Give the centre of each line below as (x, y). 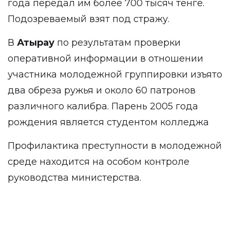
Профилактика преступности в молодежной (115, 146)
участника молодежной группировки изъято (115, 74)
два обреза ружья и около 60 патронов (102, 90)
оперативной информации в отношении (106, 59)
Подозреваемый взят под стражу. (89, 19)
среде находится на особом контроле (99, 162)
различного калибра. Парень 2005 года (103, 106)
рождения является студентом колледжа (108, 122)
